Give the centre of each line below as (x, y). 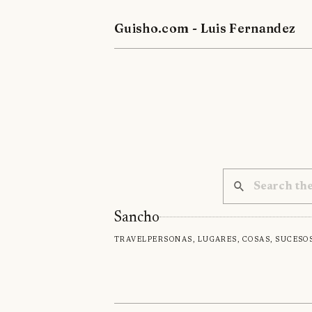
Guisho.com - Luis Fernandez (205, 28)
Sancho (137, 218)
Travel (131, 240)
